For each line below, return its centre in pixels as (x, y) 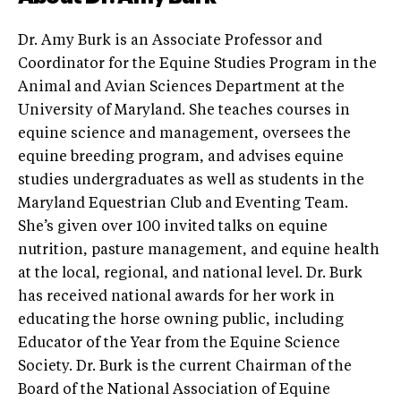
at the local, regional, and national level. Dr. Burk (190, 273)
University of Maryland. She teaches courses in (184, 111)
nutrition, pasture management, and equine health (199, 250)
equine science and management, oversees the (184, 134)
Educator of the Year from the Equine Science (179, 343)
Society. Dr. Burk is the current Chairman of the (185, 367)
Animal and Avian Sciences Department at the (181, 87)
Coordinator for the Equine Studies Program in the (197, 64)
